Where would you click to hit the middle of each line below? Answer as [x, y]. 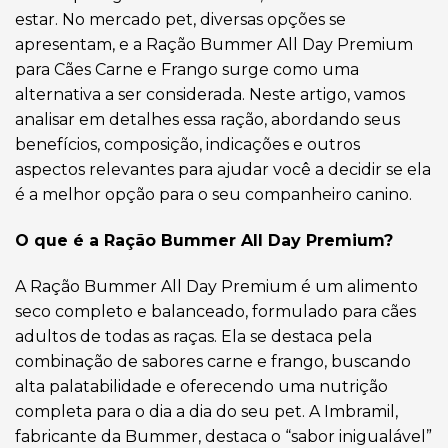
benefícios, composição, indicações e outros [187, 145]
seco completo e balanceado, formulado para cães [215, 311]
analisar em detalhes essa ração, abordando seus [207, 120]
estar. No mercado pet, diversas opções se [180, 20]
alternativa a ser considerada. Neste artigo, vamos [210, 95]
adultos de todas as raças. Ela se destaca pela [193, 336]
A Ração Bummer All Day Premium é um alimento [216, 286]
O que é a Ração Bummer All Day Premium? [204, 241]
